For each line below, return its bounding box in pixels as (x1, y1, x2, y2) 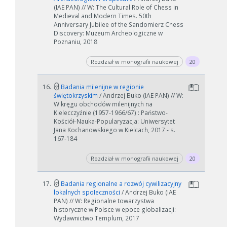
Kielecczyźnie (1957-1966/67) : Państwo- (54, 108, 168, 117)
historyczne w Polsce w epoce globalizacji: (54, 205, 176, 214)
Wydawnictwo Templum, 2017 (54, 214, 139, 222)
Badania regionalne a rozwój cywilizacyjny (59, 179, 181, 188)
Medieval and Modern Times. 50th (54, 12, 152, 20)
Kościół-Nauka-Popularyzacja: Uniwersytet (54, 117, 175, 126)
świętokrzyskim (54, 91, 99, 100)
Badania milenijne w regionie (59, 83, 144, 91)
